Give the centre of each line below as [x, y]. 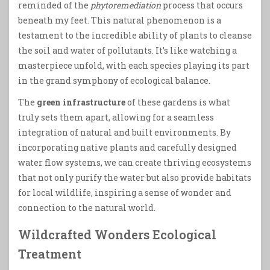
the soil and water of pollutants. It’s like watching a [127, 51]
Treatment [50, 254]
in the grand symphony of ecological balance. [114, 81]
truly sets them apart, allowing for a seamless [116, 118]
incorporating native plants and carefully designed [127, 148]
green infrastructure [81, 102]
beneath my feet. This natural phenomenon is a [120, 20]
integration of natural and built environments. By [124, 133]
